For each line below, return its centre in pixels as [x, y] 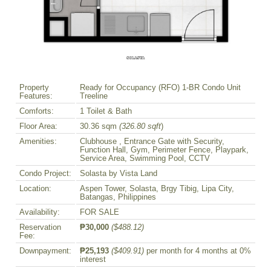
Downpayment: [45, 251]
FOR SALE [100, 212]
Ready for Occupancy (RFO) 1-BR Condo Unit [160, 87]
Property [34, 87]
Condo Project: [45, 173]
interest [93, 259]
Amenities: [38, 141]
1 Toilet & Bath [106, 111]
